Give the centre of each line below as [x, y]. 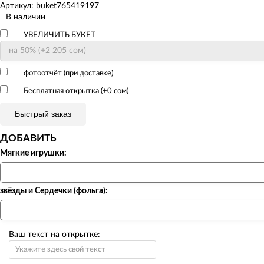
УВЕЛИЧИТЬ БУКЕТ [59, 35]
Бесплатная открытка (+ [65, 91]
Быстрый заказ [43, 113]
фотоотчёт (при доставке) [67, 73]
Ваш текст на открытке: [55, 234]
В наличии [26, 17]
